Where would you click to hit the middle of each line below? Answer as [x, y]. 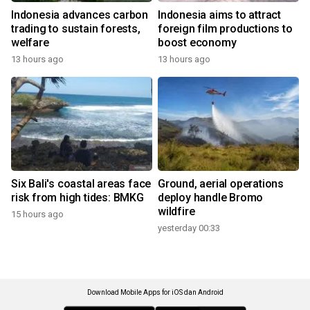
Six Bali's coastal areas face [81, 184]
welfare [30, 43]
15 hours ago [37, 215]
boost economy [197, 43]
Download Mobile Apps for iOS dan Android [155, 293]
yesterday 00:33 [189, 228]
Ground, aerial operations [221, 184]
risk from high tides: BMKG [77, 198]
